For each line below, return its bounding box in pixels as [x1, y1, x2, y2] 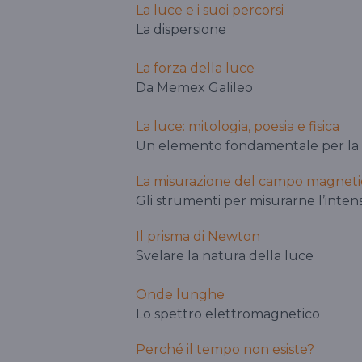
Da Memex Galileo [136, 80, 253, 96]
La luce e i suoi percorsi [136, 2, 284, 19]
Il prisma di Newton [136, 229, 260, 245]
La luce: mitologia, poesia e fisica [136, 119, 339, 135]
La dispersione [136, 22, 226, 38]
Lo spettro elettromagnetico [136, 306, 320, 322]
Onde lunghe [136, 287, 225, 303]
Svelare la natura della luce [136, 248, 314, 264]
